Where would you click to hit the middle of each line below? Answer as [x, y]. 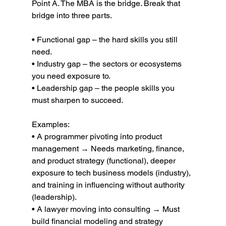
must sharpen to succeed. [77, 100]
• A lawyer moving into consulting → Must [106, 209]
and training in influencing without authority [109, 185]
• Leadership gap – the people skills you [104, 88]
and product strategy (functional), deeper [104, 161]
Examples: [50, 124]
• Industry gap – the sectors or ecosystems [107, 64]
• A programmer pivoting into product [98, 136]
